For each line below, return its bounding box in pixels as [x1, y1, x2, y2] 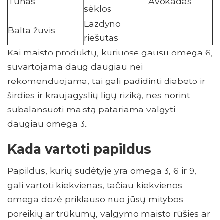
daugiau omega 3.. [7, 118, 90, 129]
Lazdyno [84, 18, 121, 28]
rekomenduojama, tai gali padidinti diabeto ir [7, 75, 205, 86]
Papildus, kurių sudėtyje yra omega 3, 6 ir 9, [7, 165, 196, 176]
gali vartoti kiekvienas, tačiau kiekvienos [7, 179, 182, 190]
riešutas [84, 32, 118, 43]
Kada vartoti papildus [7, 140, 151, 157]
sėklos [84, 3, 111, 14]
